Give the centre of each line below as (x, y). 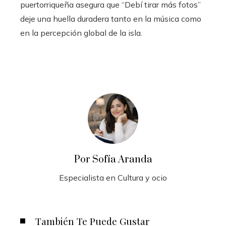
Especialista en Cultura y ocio (113, 177)
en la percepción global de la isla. (81, 33)
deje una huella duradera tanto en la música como (111, 18)
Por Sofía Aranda (113, 159)
